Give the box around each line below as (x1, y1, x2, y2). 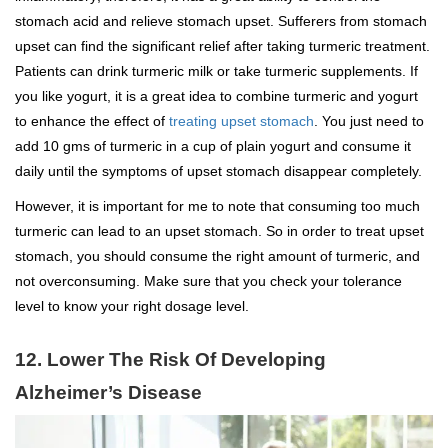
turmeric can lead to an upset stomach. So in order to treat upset (15, 222, 424, 239)
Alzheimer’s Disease (15, 381, 202, 403)
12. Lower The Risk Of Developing (15, 348, 326, 370)
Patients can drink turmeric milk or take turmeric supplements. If (15, 62, 418, 79)
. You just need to (314, 112, 424, 129)
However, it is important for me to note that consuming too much (15, 197, 420, 214)
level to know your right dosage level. (15, 297, 249, 314)
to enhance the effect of (15, 112, 169, 129)
